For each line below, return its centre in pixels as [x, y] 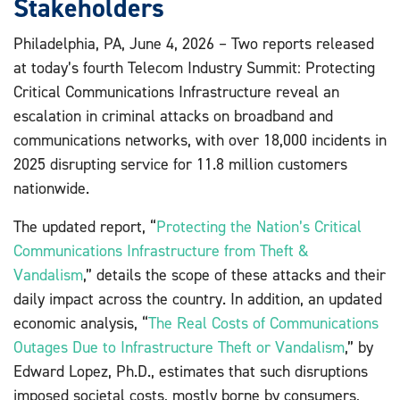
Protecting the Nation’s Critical [259, 226]
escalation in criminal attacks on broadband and [173, 115]
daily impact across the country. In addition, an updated [198, 298]
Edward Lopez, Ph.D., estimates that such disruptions [191, 371]
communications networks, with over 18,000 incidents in [200, 139]
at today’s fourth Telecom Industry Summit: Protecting [194, 67]
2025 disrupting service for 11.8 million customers [180, 163]
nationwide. [51, 187]
